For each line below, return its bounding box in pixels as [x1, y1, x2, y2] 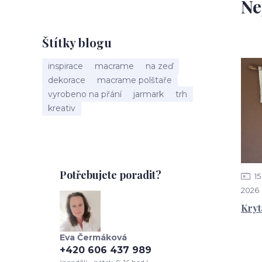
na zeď [146, 61, 173, 71]
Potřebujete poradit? [60, 168, 161, 182]
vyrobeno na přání [48, 89, 122, 99]
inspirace [48, 61, 83, 71]
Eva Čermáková [60, 232, 127, 243]
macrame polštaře [97, 75, 172, 85]
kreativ [48, 103, 75, 113]
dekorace [48, 75, 85, 85]
